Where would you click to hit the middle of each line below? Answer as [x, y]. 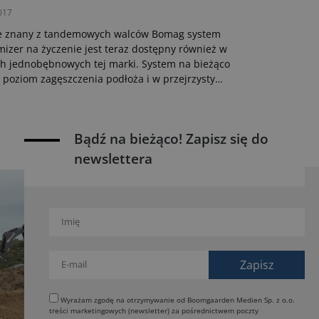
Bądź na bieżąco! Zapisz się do [171, 139]
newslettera [113, 159]
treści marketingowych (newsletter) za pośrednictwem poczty [115, 310]
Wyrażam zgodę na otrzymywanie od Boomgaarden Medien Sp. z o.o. [177, 300]
